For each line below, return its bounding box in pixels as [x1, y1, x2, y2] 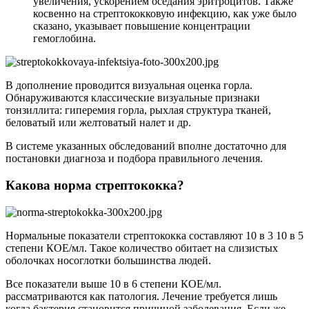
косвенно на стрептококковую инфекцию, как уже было [33, 8, 297, 20]
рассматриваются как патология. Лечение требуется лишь [6, 290, 277, 302]
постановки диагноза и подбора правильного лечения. [6, 152, 263, 165]
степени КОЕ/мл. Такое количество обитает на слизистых [6, 241, 278, 254]
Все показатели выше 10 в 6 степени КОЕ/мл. [6, 277, 221, 290]
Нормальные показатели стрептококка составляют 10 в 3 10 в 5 [6, 229, 303, 241]
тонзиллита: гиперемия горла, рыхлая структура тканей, [6, 104, 271, 117]
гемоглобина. [33, 32, 96, 45]
